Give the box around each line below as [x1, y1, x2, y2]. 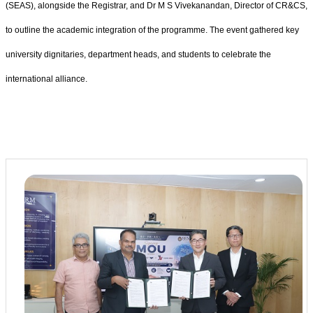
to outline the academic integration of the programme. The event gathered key [6, 24, 299, 35]
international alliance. [6, 73, 87, 84]
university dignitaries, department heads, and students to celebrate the [6, 49, 271, 59]
